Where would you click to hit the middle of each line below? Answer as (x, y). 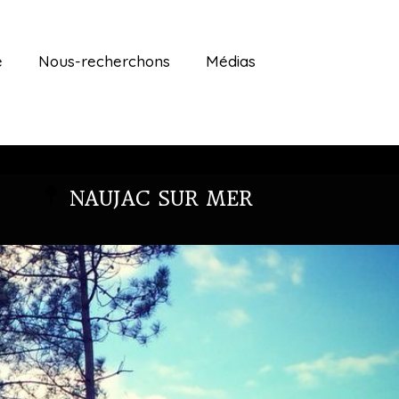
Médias (231, 61)
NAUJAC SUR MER (162, 199)
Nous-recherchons (104, 61)
